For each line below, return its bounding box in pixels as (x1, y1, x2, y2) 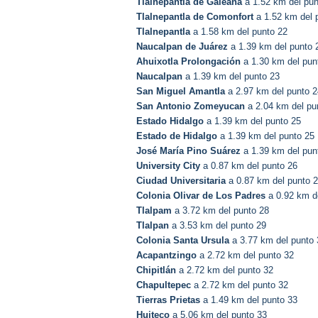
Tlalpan (136, 220, 169, 231)
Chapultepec (136, 280, 191, 291)
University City (136, 160, 200, 172)
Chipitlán (136, 265, 176, 276)
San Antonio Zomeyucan (136, 101, 245, 112)
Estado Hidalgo (136, 116, 204, 127)
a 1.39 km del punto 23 (182, 71, 280, 82)
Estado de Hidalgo (136, 131, 217, 142)
